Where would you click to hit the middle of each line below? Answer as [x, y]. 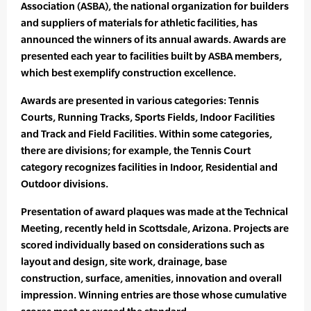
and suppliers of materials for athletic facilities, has [139, 23]
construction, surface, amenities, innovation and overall [151, 278]
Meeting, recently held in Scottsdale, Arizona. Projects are [155, 228]
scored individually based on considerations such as [143, 245]
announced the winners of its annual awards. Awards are [153, 40]
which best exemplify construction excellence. [128, 73]
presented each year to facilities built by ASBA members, [151, 56]
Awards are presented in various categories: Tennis [140, 101]
